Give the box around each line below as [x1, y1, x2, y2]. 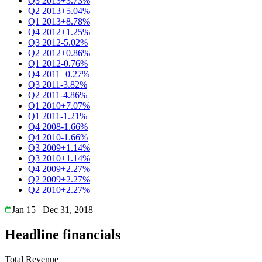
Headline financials [5, 226, 120, 242]
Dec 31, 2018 [43, 204, 93, 215]
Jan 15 [12, 204, 36, 215]
